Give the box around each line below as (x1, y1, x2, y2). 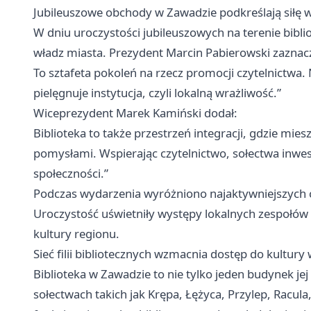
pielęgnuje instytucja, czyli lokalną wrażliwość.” (33, 85, 281, 101)
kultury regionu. (33, 226, 119, 242)
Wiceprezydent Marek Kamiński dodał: (33, 105, 237, 121)
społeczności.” (33, 165, 108, 182)
